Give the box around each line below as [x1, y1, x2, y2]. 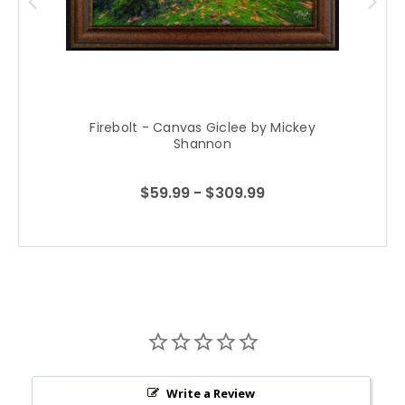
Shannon [174, 135, 231, 153]
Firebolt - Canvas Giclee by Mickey [89, 118, 316, 137]
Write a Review [166, 384, 255, 401]
